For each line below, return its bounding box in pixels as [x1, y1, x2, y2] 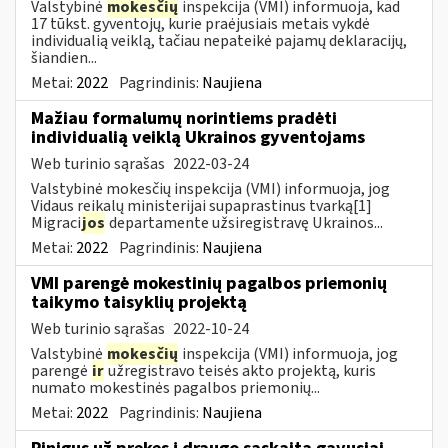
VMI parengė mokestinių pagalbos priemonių [31, 270, 387, 296]
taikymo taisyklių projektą [31, 289, 247, 315]
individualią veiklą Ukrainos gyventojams [31, 124, 365, 150]
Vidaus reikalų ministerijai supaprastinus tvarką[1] [31, 194, 372, 217]
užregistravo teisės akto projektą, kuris [105, 359, 376, 382]
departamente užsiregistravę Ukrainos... [106, 211, 383, 234]
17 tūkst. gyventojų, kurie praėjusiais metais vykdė [31, 12, 370, 35]
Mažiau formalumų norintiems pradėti [31, 105, 337, 131]
